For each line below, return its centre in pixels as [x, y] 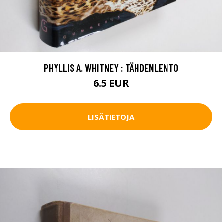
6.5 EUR [111, 83]
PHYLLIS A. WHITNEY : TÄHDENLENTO [111, 68]
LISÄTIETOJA [111, 117]
